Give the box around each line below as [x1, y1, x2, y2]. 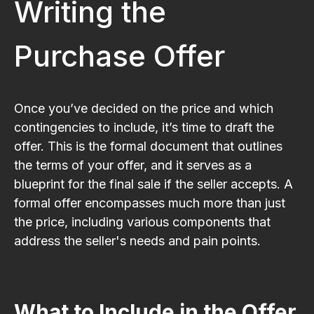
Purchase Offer [14, 37, 225, 74]
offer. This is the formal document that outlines [14, 138, 282, 153]
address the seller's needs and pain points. [14, 233, 261, 248]
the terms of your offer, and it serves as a [14, 157, 252, 172]
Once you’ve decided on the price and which [14, 100, 273, 116]
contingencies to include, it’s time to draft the [14, 119, 274, 135]
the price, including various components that [14, 214, 271, 229]
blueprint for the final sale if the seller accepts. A [14, 176, 293, 191]
